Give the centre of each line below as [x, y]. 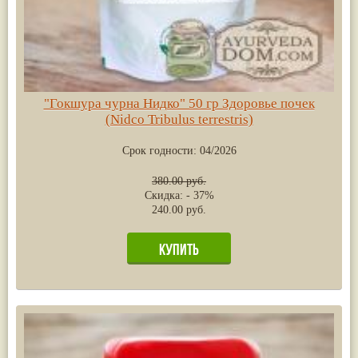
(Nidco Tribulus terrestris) [179, 119]
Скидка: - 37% [179, 195]
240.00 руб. [179, 209]
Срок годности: [161, 150]
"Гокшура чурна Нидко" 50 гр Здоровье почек [179, 103]
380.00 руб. [179, 181]
